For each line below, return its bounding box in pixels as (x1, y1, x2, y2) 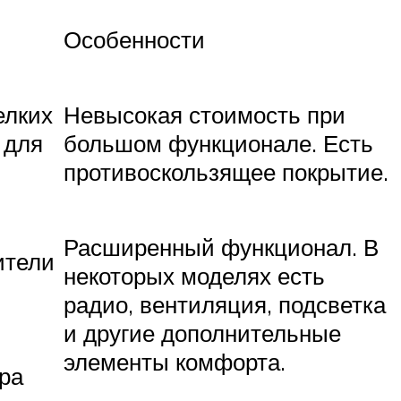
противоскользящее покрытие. (64, 158, 388, 187)
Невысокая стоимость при (64, 100, 346, 130)
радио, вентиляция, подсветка (64, 290, 386, 320)
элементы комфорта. (64, 347, 286, 377)
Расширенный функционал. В (64, 233, 379, 262)
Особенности (64, 25, 205, 55)
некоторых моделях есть (64, 261, 325, 291)
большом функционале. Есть (64, 129, 373, 158)
